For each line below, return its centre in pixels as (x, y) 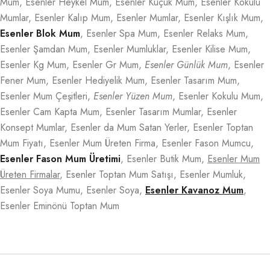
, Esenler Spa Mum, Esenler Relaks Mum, (164, 33)
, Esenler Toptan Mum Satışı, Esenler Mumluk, (153, 174)
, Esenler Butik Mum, (164, 159)
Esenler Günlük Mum (186, 64)
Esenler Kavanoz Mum (194, 190)
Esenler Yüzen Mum (133, 96)
